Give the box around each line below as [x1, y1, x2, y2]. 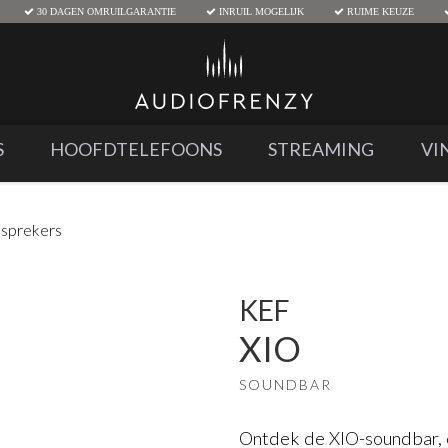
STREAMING [268, 138, 375, 160]
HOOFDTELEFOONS [50, 138, 223, 160]
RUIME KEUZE [343, 6, 414, 16]
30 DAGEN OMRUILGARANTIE [33, 6, 176, 16]
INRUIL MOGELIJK [215, 6, 304, 16]
